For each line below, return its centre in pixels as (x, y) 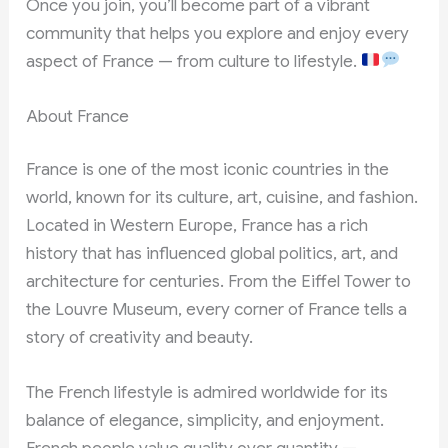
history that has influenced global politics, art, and (212, 254)
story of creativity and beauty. (140, 338)
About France (78, 116)
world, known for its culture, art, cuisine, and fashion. (222, 198)
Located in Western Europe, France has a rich (197, 226)
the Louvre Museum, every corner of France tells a (217, 310)
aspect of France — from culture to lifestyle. (194, 61)
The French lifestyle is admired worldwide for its (207, 393)
